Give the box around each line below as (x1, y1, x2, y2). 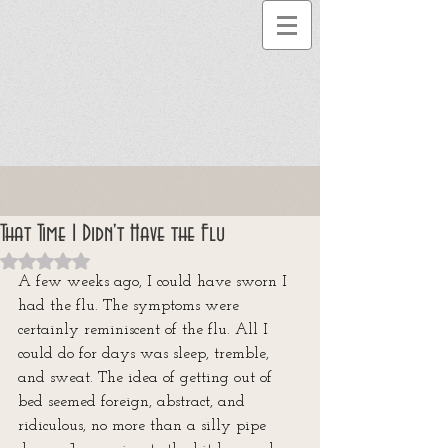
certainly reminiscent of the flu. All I (18, 322, 273, 338)
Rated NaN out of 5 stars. (44, 251, 212, 269)
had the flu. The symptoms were (18, 298, 244, 314)
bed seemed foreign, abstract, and (18, 394, 250, 410)
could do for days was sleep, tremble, (18, 346, 274, 362)
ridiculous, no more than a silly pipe (18, 418, 271, 434)
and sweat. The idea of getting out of (18, 370, 277, 386)
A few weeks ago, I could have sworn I (18, 274, 292, 290)
